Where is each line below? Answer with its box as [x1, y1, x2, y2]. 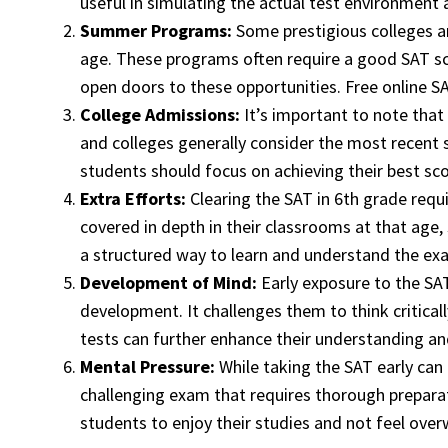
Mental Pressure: [80, 355, 215, 379]
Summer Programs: [80, 19, 232, 43]
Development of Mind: [80, 271, 257, 295]
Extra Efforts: [80, 187, 186, 211]
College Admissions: [80, 103, 240, 127]
